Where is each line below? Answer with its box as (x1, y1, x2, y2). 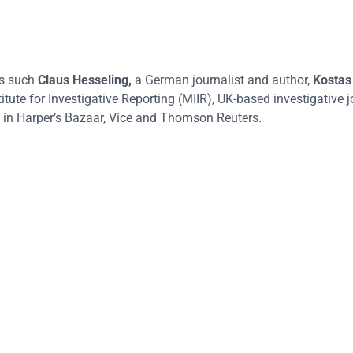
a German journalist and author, (132, 72, 313, 88)
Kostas (313, 72, 351, 88)
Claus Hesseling (38, 72, 128, 88)
